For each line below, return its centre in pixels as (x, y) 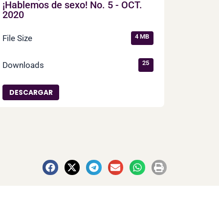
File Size (17, 38)
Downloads (23, 65)
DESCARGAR (31, 92)
